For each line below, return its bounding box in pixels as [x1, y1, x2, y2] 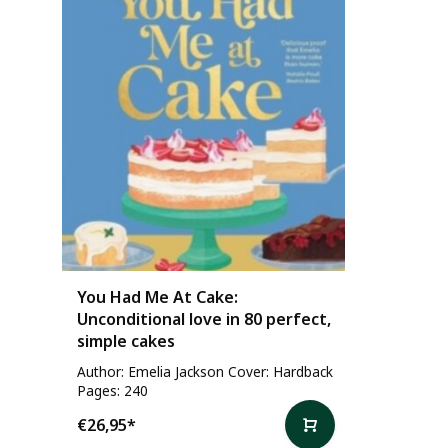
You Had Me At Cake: [77, 285, 238, 308]
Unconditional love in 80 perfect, [77, 307, 331, 330]
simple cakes [77, 329, 175, 352]
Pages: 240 [77, 380, 148, 400]
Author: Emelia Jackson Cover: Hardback [77, 361, 333, 381]
